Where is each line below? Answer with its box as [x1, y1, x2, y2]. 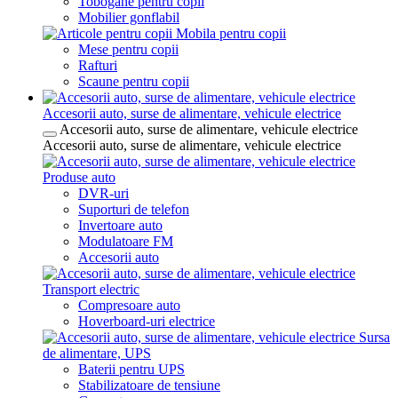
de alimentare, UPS [43, 346, 151, 361]
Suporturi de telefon [78, 202, 189, 217]
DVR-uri [78, 186, 129, 201]
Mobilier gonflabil [78, 10, 179, 25]
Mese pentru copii [78, 42, 179, 57]
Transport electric [43, 282, 139, 297]
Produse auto [43, 170, 115, 185]
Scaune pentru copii [78, 74, 189, 89]
